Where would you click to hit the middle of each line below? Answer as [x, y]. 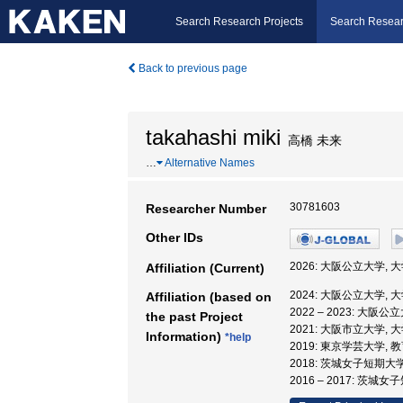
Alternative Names [209, 163]
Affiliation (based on [209, 297]
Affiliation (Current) [205, 268]
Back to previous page [192, 68]
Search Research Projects [239, 22]
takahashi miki [213, 137]
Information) [185, 336]
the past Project [194, 317]
